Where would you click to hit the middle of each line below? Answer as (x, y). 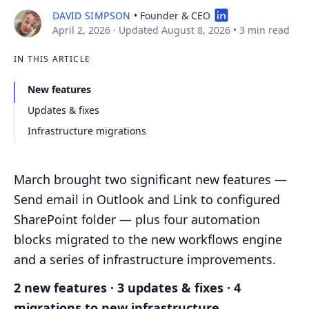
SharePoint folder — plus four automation (137, 220)
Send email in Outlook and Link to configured (147, 200)
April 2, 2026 (81, 30)
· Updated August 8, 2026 (172, 30)
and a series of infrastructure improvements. (145, 260)
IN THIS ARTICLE (52, 59)
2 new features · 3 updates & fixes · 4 (127, 288)
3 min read (265, 30)
